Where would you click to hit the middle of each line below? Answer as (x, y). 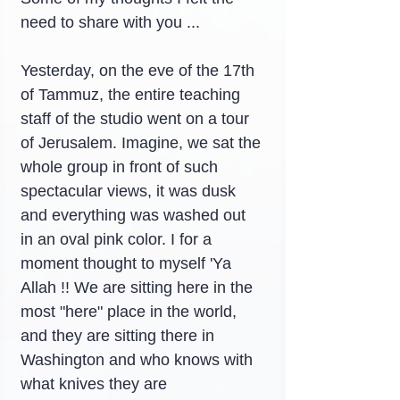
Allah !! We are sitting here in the (139, 287)
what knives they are (96, 384)
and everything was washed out (135, 215)
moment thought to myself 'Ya (128, 263)
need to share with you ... (110, 22)
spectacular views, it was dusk (130, 191)
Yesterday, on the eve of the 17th (140, 71)
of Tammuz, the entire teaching (133, 95)
